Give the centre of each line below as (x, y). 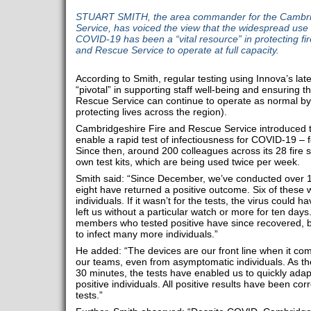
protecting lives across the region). (151, 112)
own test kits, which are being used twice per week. (187, 162)
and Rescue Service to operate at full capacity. (177, 50)
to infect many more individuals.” (146, 234)
